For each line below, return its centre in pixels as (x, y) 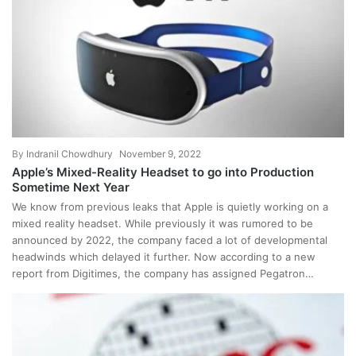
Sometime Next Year (71, 188)
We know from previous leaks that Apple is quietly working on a (170, 207)
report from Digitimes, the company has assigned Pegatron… (163, 274)
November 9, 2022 (160, 154)
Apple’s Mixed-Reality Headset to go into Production (163, 172)
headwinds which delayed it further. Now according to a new (164, 257)
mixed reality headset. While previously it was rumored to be (163, 224)
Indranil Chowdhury (70, 154)
